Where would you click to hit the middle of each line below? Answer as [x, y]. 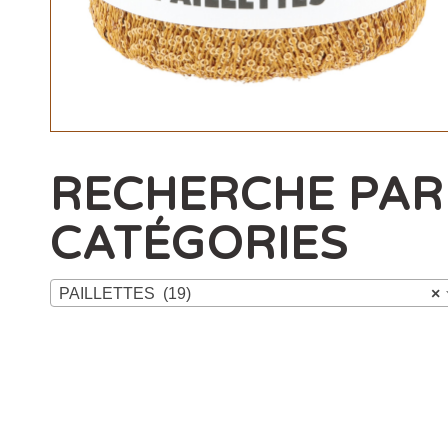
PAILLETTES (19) [125, 294]
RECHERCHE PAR [247, 195]
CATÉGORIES [199, 244]
